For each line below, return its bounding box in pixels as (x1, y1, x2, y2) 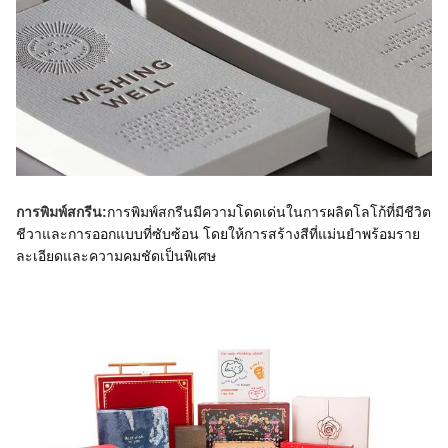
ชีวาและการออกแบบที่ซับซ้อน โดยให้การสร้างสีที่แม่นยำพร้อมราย (16, 224, 420, 244)
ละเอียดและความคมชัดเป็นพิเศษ (16, 246, 216, 266)
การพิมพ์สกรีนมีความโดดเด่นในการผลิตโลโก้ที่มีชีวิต (107, 202, 431, 222)
